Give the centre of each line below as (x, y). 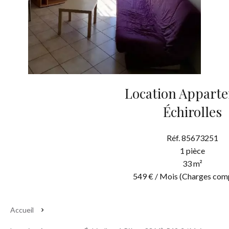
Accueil (22, 210)
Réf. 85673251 (192, 138)
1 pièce (192, 151)
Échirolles (192, 112)
